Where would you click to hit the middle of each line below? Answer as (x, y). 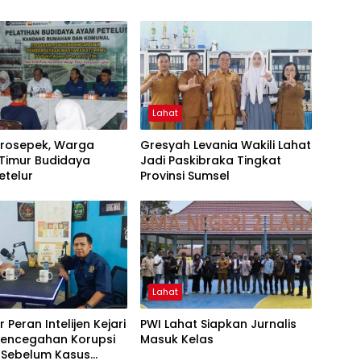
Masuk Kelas (176, 339)
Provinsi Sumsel (185, 175)
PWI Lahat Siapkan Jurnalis (218, 324)
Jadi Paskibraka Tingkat (210, 160)
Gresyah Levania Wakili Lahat (225, 145)
